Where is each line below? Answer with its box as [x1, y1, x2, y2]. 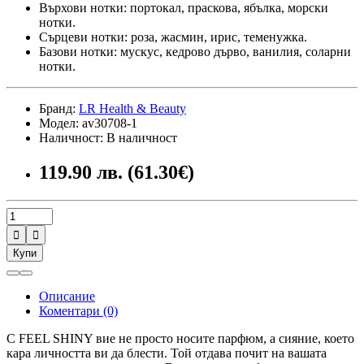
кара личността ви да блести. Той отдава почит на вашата [6, 345, 327, 360]
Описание [39, 288, 95, 303]
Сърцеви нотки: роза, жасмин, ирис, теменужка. [39, 29, 307, 44]
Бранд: [39, 101, 79, 115]
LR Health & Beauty [79, 101, 186, 115]
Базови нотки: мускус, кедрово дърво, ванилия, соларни [39, 44, 351, 58]
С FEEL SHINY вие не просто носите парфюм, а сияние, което [6, 331, 354, 345]
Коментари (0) [39, 303, 118, 318]
